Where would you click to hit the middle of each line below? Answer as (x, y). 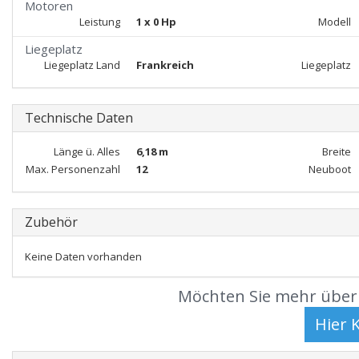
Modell (334, 22)
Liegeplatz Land (82, 65)
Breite (336, 151)
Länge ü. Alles (87, 151)
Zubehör (51, 222)
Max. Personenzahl (73, 169)
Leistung (99, 22)
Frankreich (165, 65)
